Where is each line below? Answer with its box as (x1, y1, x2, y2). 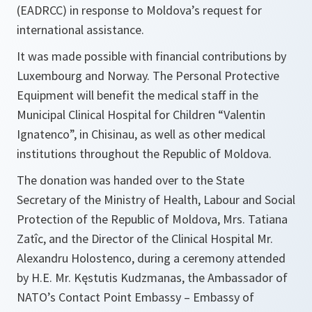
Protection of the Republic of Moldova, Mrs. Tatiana (17, 211, 288, 228)
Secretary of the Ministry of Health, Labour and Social (17, 192, 295, 208)
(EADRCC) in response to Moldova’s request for (17, 2, 262, 19)
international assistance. (17, 22, 144, 38)
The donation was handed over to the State (17, 172, 244, 189)
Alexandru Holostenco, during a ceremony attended (17, 250, 286, 267)
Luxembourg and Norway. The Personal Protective (17, 68, 279, 84)
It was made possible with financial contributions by (17, 48, 286, 65)
